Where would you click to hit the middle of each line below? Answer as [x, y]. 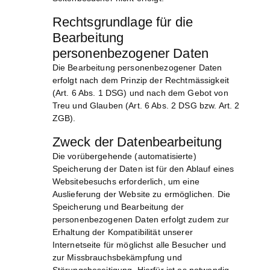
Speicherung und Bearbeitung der [118, 207]
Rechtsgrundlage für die [122, 22]
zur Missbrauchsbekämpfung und [117, 258]
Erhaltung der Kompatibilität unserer [122, 232]
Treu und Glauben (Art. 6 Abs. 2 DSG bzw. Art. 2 [146, 106]
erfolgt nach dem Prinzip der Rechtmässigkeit [140, 80]
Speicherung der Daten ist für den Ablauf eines [143, 169]
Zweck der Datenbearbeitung [137, 142]
